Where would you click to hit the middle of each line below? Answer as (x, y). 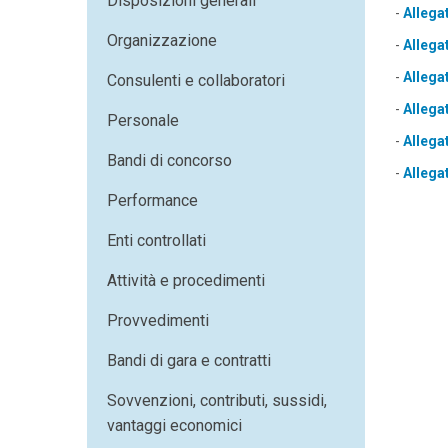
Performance (152, 200)
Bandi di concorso (169, 160)
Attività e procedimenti (186, 280)
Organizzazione (162, 40)
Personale (143, 120)
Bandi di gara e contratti (189, 360)
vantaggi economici (174, 425)
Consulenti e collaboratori (196, 80)
